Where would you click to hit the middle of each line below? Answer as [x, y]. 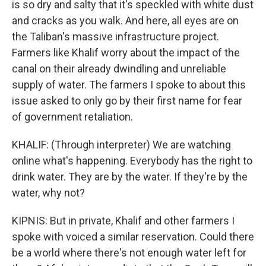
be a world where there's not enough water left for [129, 253]
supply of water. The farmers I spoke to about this [129, 85]
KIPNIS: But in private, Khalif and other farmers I [123, 221]
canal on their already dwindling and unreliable [119, 69]
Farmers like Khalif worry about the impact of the [126, 53]
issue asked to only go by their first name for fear [127, 101]
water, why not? [48, 193]
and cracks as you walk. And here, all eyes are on [125, 20]
